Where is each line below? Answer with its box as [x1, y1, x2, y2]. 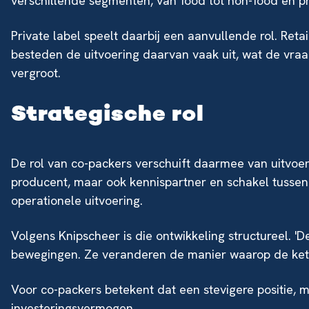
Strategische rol [11, 103, 204, 127]
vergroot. [11, 65, 61, 81]
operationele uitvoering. [11, 192, 143, 208]
